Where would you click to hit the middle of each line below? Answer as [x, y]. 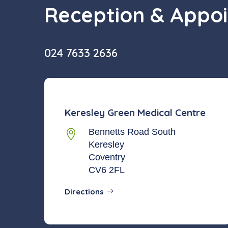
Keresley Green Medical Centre [135, 112]
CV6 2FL [107, 170]
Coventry [107, 158]
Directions [84, 192]
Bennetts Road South [132, 132]
